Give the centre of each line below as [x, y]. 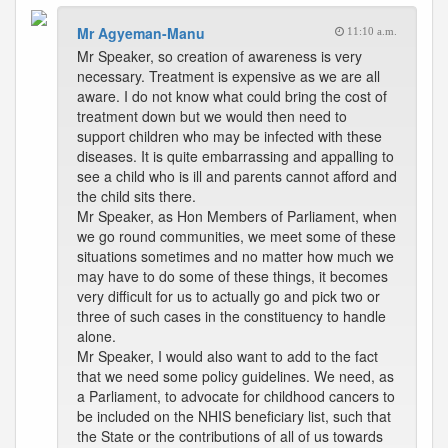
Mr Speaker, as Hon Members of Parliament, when [237, 216]
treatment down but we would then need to [212, 116]
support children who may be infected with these [229, 136]
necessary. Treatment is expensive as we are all [228, 76]
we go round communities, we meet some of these [236, 236]
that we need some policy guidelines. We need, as [235, 376]
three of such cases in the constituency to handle [231, 316]
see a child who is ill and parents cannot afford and [237, 176]
